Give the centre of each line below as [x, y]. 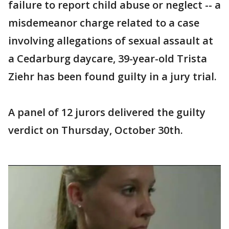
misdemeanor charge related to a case [104, 23]
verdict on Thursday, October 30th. [96, 130]
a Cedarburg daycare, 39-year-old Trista [108, 59]
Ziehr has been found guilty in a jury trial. [112, 76]
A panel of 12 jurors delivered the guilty [107, 112]
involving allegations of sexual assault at [111, 41]
